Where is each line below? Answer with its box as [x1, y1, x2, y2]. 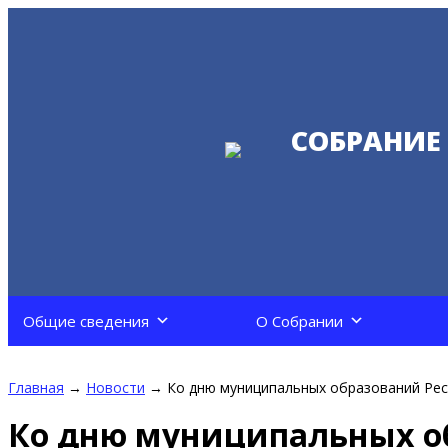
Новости [86, 378, 145, 397]
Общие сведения [23, 311, 149, 331]
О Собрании [256, 311, 344, 331]
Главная [8, 378, 64, 397]
